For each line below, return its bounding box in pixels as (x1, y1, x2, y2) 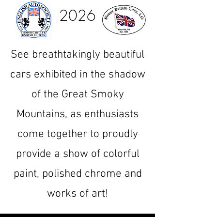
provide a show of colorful (15, 147, 139, 161)
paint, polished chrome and (13, 167, 142, 181)
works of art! (47, 187, 108, 201)
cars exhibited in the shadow (10, 68, 145, 81)
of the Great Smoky (31, 88, 124, 101)
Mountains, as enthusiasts (16, 108, 139, 121)
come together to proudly (17, 127, 138, 141)
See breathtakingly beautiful (11, 48, 144, 62)
